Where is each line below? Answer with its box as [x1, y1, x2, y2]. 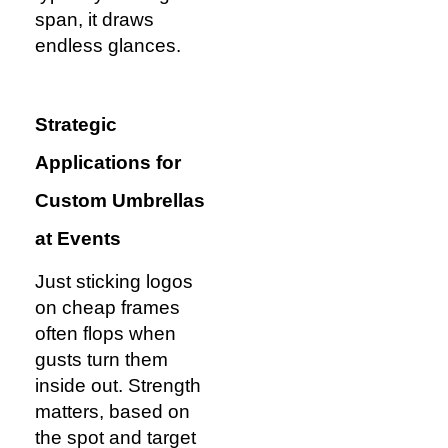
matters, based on [35, 401, 190, 423]
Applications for [35, 152, 181, 174]
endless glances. [35, 34, 181, 56]
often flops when [35, 323, 176, 345]
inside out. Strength [35, 375, 201, 397]
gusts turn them [35, 349, 168, 371]
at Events [35, 228, 121, 250]
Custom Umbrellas [35, 190, 205, 212]
